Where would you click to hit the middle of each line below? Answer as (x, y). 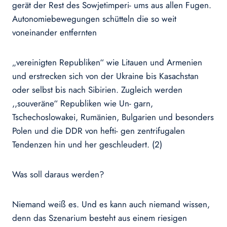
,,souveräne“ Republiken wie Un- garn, (83, 104)
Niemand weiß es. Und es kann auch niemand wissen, (111, 204)
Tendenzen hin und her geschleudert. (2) (87, 145)
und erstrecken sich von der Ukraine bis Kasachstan (105, 76)
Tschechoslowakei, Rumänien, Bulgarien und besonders (113, 117)
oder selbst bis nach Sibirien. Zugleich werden (97, 90)
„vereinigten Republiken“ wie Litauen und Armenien (107, 63)
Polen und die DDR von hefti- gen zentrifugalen (99, 131)
